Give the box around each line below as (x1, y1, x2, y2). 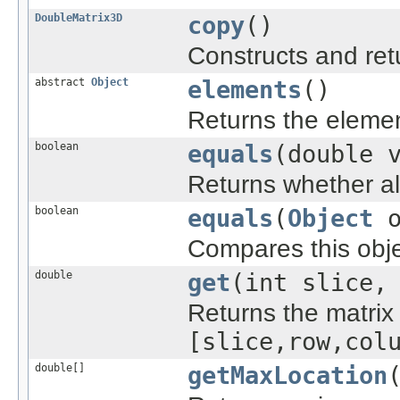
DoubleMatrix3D (35, 11, 122, 24)
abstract (35, 75, 91, 88)
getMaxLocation (187, 361, 387, 389)
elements (187, 75, 302, 104)
